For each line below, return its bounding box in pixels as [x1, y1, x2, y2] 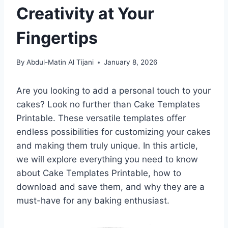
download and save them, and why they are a [16, 182, 205, 192]
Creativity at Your [16, 3, 154, 23]
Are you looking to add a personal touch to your [16, 85, 211, 96]
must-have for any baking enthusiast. [16, 195, 169, 206]
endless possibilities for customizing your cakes [16, 127, 211, 137]
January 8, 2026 [104, 58, 158, 67]
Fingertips [16, 27, 98, 48]
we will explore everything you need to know [16, 154, 198, 165]
